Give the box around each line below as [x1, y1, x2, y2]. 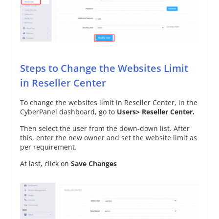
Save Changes [71, 158, 117, 168]
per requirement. [20, 142, 77, 152]
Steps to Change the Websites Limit [20, 61, 188, 75]
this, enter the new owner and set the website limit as [20, 132, 197, 142]
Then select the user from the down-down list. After [20, 123, 190, 133]
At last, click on [20, 158, 71, 168]
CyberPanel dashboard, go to [20, 107, 117, 116]
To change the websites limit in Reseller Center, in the [20, 97, 197, 107]
